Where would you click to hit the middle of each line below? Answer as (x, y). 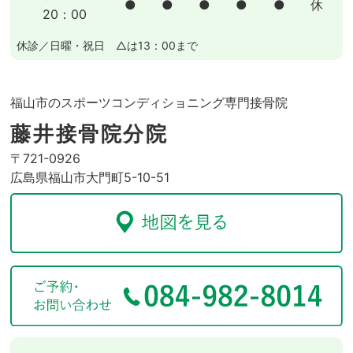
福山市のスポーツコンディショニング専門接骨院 (149, 102)
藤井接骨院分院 (89, 133)
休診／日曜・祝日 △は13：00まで (108, 45)
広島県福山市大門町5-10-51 (90, 177)
